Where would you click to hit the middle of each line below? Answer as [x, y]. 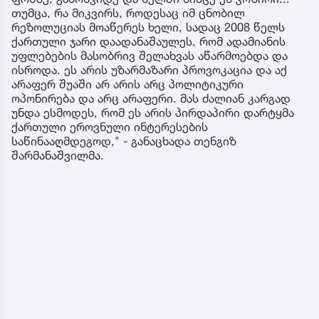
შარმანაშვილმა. [58, 155]
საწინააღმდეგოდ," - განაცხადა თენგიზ [124, 141]
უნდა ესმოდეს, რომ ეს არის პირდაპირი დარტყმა [153, 112]
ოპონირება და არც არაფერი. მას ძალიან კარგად [151, 98]
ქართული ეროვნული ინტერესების [110, 126]
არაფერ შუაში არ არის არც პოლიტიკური [127, 84]
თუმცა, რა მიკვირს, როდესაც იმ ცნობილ [128, 12]
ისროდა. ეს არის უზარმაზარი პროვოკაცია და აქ [149, 69]
